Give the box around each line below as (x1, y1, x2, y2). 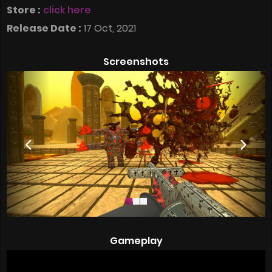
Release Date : (7, 21, 81, 36)
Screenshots (103, 55, 169, 69)
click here (43, 3, 91, 18)
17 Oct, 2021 (81, 21, 136, 36)
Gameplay (109, 233, 163, 248)
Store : (7, 3, 41, 18)
